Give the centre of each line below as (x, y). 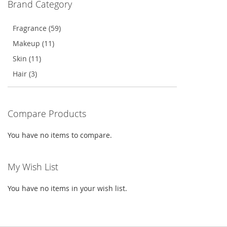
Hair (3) (25, 73)
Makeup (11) (33, 43)
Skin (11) (27, 58)
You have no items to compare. (60, 135)
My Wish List (33, 166)
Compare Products (47, 113)
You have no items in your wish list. (67, 188)
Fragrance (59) (37, 28)
